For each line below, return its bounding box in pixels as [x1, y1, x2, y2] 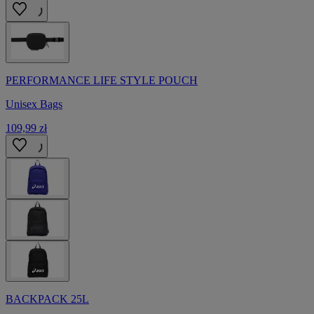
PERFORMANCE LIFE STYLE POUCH [6, 74, 198, 86]
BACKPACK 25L [6, 292, 89, 305]
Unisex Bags [6, 97, 62, 110]
